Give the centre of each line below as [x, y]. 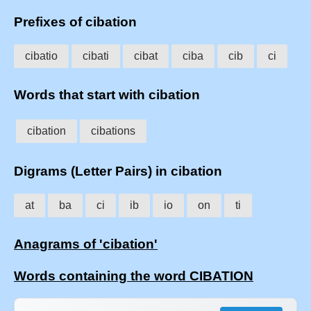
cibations [113, 131]
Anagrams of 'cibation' [86, 244]
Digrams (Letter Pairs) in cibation [118, 171]
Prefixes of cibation [75, 22]
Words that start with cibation [107, 94]
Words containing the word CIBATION [134, 276]
